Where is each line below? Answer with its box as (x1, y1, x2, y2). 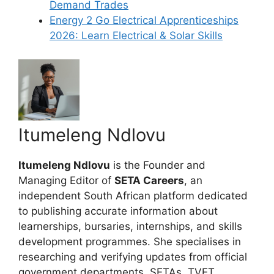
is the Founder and (110, 158, 206, 171)
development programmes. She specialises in (18, 235, 241, 248)
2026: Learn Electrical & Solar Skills (50, 29, 223, 42)
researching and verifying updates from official (18, 250, 247, 263)
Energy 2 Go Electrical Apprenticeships (50, 14, 239, 27)
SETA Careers (114, 174, 184, 187)
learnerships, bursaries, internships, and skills (18, 220, 242, 232)
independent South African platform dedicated (18, 189, 248, 202)
